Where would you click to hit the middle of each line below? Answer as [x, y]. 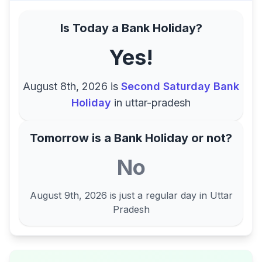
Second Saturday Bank [180, 86]
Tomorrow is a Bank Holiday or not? [131, 138]
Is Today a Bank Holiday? [131, 28]
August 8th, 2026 [65, 86]
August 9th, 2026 [68, 195]
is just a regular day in [158, 195]
